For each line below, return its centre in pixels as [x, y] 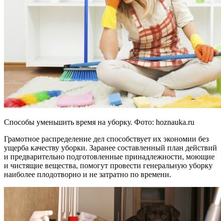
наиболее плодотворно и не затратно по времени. [88, 174]
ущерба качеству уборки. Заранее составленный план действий [110, 147]
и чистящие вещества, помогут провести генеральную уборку [108, 165]
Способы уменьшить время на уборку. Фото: [80, 122]
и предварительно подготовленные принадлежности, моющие [109, 156]
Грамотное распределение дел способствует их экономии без [106, 139]
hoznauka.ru [175, 122]
